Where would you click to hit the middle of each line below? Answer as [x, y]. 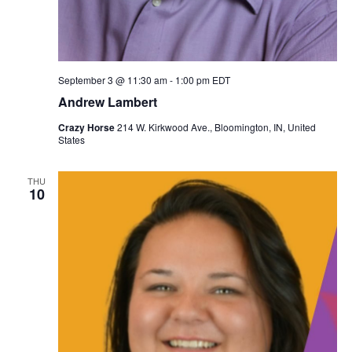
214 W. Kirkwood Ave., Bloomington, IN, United [216, 126]
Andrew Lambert [107, 101]
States [71, 139]
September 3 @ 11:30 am [112, 79]
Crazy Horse [87, 127]
